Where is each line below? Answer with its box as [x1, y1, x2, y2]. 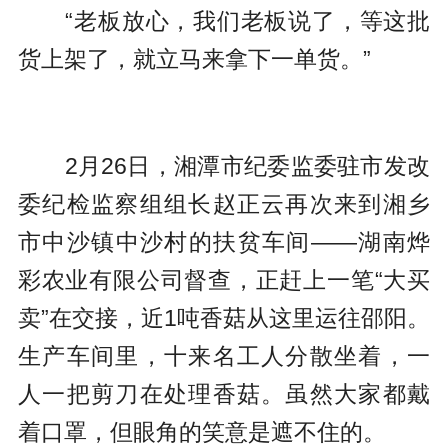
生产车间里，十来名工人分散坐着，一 [17, 343, 431, 370]
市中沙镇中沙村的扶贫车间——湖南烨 [17, 229, 431, 256]
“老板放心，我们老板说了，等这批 [17, 8, 431, 35]
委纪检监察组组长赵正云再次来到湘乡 [17, 191, 431, 218]
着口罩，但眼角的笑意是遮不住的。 [17, 419, 386, 446]
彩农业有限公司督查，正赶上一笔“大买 [17, 267, 431, 294]
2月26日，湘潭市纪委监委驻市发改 [17, 153, 431, 180]
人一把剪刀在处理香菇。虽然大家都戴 [17, 381, 431, 408]
